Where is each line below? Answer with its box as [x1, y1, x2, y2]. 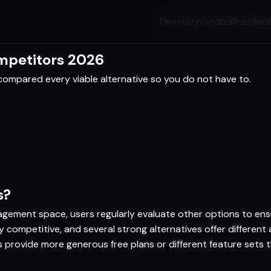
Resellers [233, 16, 270, 27]
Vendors [199, 16, 233, 27]
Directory [160, 16, 200, 27]
